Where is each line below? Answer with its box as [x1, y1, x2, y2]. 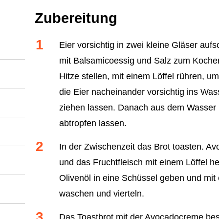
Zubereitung [34, 10, 117, 26]
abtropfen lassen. [59, 118, 127, 128]
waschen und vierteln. [59, 188, 144, 198]
